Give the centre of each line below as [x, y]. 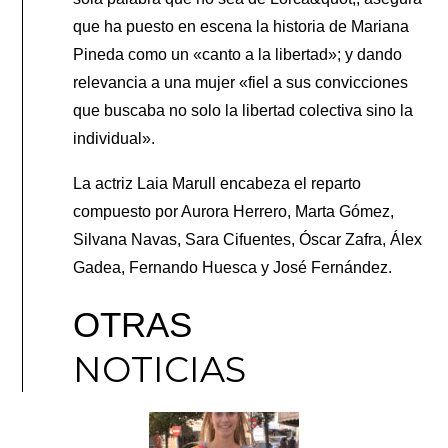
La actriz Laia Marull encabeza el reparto [217, 183]
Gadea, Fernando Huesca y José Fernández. [233, 267]
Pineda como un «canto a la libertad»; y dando [238, 54]
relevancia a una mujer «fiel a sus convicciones [241, 82]
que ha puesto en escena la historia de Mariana [241, 26]
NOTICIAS [160, 369]
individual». [114, 138]
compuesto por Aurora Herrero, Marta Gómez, [234, 211]
